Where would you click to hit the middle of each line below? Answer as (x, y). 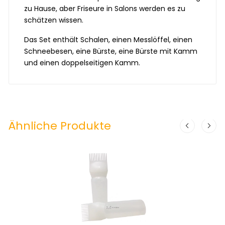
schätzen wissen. (54, 20)
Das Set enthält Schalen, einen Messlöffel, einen (108, 40)
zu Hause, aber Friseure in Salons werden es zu (105, 9)
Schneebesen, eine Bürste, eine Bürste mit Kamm (111, 51)
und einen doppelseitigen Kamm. (82, 63)
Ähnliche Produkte (60, 126)
